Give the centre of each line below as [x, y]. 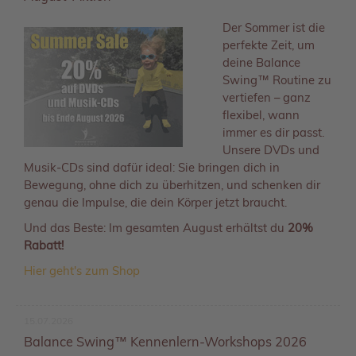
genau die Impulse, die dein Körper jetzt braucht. [155, 203]
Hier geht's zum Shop [82, 271]
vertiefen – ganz [267, 98]
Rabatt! [45, 246]
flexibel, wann [261, 115]
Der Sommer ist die [274, 28]
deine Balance [261, 63]
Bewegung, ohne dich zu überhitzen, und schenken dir [172, 185]
